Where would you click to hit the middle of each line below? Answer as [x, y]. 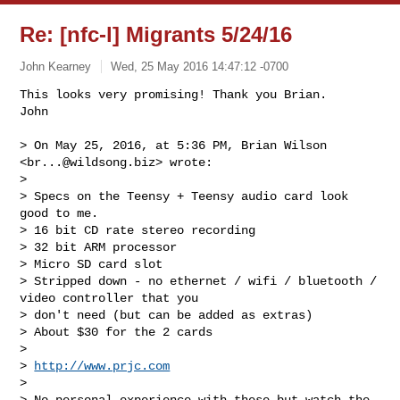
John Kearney [56, 66]
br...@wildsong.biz [92, 162]
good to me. [59, 213]
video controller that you [113, 298]
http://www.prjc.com [102, 366]
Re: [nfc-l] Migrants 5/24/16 [156, 34]
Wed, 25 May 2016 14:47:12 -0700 [200, 66]
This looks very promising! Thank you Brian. [177, 94]
